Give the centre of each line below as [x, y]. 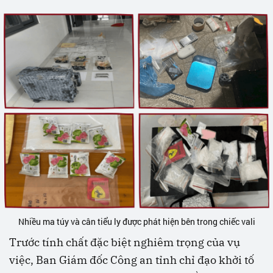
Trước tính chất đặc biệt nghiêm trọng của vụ [125, 243]
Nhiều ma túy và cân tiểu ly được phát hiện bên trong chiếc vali [136, 222]
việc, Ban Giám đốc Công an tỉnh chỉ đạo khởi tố [132, 260]
